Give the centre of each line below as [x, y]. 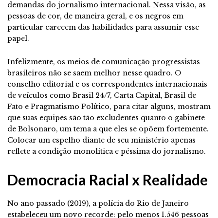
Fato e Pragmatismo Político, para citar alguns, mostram [109, 106]
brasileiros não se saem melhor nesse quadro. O [94, 73]
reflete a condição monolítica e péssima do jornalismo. [107, 151]
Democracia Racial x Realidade [108, 179]
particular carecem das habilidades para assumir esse [103, 27]
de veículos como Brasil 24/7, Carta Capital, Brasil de [102, 95]
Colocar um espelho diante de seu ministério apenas [101, 140]
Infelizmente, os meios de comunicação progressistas [104, 62]
